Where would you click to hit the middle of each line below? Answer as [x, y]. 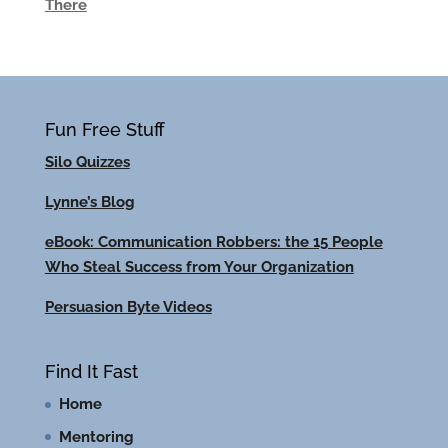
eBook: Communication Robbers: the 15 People [213, 242]
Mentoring [96, 436]
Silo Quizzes [87, 162]
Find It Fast [91, 372]
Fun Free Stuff [104, 129]
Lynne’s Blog [89, 202]
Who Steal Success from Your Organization [199, 267]
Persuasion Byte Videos [128, 307]
